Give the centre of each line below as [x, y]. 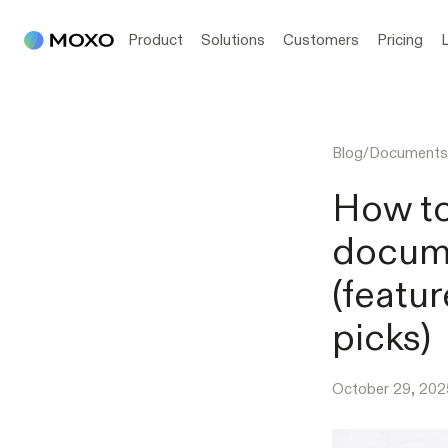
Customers [321, 39]
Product [155, 39]
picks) [381, 336]
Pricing [400, 39]
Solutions [233, 39]
